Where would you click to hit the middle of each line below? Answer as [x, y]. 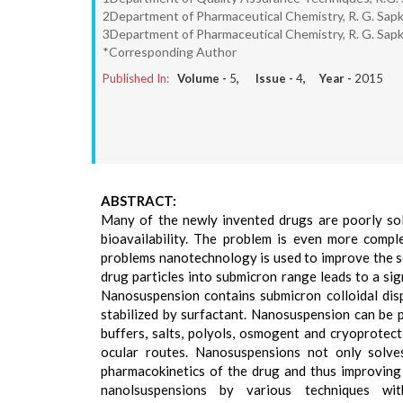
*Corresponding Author [170, 52]
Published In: [136, 78]
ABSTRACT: [139, 201]
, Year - [329, 78]
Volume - [203, 78]
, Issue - [266, 78]
